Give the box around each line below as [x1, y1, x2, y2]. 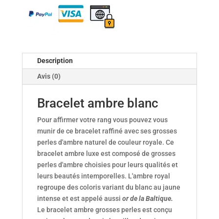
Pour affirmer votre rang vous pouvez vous [37, 116, 168, 124]
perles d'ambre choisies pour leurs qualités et [37, 161, 178, 169]
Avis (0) [37, 72, 61, 81]
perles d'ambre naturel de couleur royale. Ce [37, 138, 174, 147]
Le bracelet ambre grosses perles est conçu [37, 206, 172, 214]
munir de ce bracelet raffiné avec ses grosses [37, 127, 177, 135]
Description [37, 57, 73, 65]
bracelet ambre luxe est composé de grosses [37, 150, 175, 158]
